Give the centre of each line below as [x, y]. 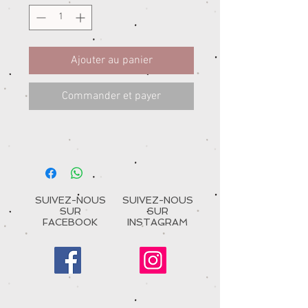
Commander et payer [111, 96]
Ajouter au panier [111, 60]
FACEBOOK [70, 222]
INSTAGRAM [157, 222]
